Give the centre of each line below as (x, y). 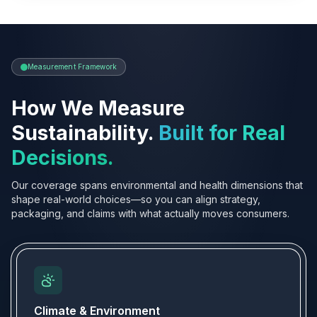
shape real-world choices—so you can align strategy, (136, 199)
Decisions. (63, 157)
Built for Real (222, 133)
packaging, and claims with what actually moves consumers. (150, 213)
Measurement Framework (73, 67)
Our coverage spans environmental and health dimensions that (157, 185)
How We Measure (98, 108)
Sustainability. (82, 133)
